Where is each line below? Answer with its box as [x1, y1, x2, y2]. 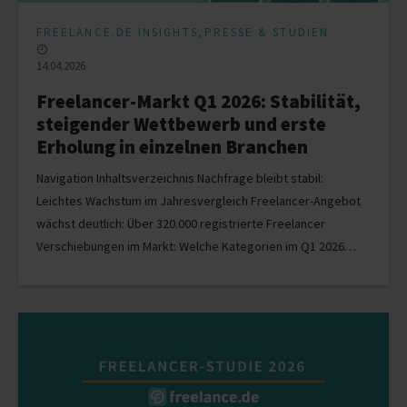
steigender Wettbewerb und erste [36, 112, 326, 137]
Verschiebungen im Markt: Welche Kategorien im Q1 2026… [36, 238, 356, 255]
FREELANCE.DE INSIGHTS [36, 25, 198, 41]
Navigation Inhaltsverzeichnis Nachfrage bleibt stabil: [36, 170, 323, 187]
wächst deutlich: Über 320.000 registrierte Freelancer [36, 215, 325, 233]
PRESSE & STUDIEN [203, 25, 329, 41]
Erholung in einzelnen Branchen [36, 134, 308, 160]
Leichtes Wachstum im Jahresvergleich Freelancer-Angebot [36, 193, 361, 210]
